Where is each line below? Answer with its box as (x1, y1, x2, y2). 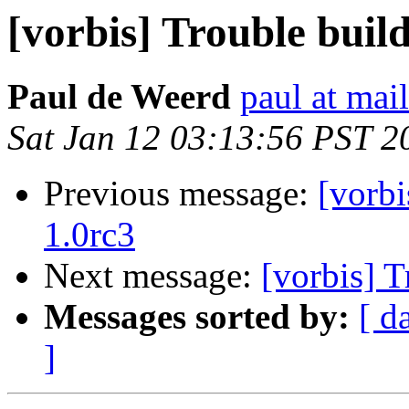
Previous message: (44, 173, 318, 214)
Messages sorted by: (44, 297, 350, 337)
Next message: (44, 256, 261, 296)
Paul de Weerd (7, 77, 231, 117)
